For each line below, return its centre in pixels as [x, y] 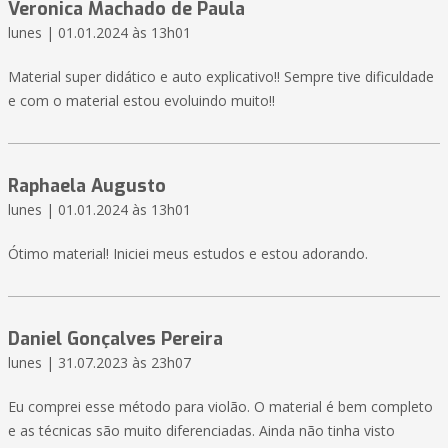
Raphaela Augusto [87, 186]
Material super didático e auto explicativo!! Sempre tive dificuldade [221, 77]
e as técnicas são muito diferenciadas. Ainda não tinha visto [201, 431]
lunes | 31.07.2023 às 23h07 [99, 363]
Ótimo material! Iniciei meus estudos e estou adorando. [188, 254]
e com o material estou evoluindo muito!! [141, 101]
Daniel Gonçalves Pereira [115, 339]
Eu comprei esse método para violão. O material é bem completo [220, 407]
